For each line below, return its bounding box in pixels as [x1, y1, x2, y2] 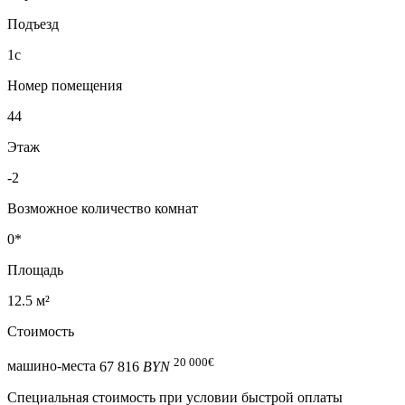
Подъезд [7, 16, 59, 33]
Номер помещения [7, 78, 122, 94]
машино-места [7, 358, 96, 374]
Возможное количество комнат [7, 201, 198, 217]
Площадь [7, 262, 63, 278]
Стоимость [7, 324, 74, 340]
